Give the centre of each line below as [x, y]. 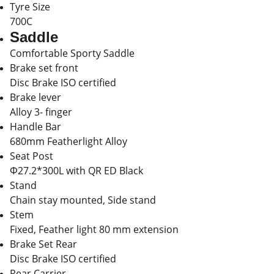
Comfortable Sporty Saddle [72, 53]
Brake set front [44, 68]
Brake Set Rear [43, 244]
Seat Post [31, 156]
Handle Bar [35, 127]
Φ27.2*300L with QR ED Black [76, 171]
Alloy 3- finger [41, 112]
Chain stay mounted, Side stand [83, 200]
